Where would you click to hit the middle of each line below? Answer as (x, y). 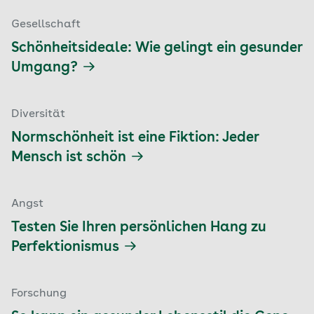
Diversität (38, 114)
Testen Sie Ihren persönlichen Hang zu (139, 228)
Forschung (39, 294)
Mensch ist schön (69, 158)
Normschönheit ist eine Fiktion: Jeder (135, 138)
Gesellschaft (46, 25)
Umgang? (45, 68)
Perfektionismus (65, 247)
